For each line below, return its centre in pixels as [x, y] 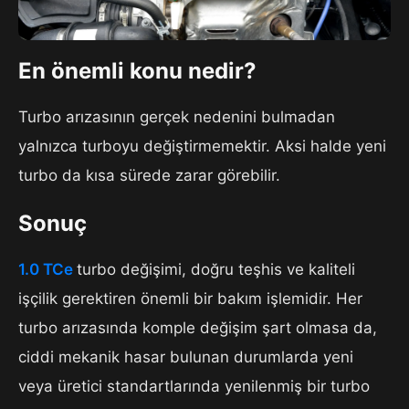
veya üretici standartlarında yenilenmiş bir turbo [194, 387]
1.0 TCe [47, 270]
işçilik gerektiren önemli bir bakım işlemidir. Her [190, 299]
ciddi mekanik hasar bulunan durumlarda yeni [186, 357]
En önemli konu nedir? [137, 71]
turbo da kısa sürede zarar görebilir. [149, 176]
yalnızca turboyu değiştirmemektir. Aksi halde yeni [202, 147]
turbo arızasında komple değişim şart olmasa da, [198, 328]
